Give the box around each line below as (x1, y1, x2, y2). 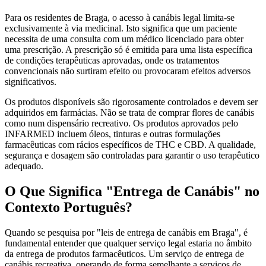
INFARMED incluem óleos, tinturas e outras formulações (5, 128, 220, 139)
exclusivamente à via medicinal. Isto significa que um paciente (5, 23, 237, 33)
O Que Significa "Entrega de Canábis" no (5, 183, 259, 199)
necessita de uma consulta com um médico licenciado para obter (5, 33, 243, 44)
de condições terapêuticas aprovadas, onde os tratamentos (5, 55, 219, 65)
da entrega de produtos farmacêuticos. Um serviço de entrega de (5, 248, 244, 259)
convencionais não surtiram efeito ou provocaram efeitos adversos (5, 65, 251, 76)
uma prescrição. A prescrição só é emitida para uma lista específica (5, 44, 252, 55)
